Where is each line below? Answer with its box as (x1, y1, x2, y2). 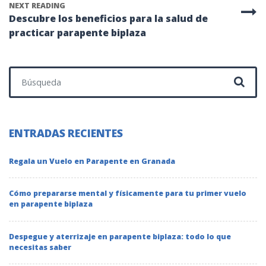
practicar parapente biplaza (9, 26, 146, 40)
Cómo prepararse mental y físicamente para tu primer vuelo (9, 188, 246, 199)
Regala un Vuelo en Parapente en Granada (9, 156, 175, 166)
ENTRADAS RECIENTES (9, 125, 123, 140)
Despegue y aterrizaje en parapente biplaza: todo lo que (9, 231, 231, 242)
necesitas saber (9, 242, 71, 252)
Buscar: (8, 66, 41, 80)
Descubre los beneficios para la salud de (9, 12, 208, 26)
